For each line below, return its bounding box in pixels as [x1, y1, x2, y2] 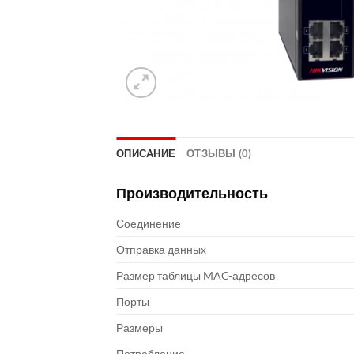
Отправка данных [116, 243, 206, 256]
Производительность [116, 184, 268, 201]
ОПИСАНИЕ [116, 147, 176, 160]
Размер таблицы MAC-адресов [116, 269, 275, 282]
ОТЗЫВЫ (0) [186, 147, 252, 160]
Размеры [116, 321, 163, 334]
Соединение [116, 217, 181, 230]
